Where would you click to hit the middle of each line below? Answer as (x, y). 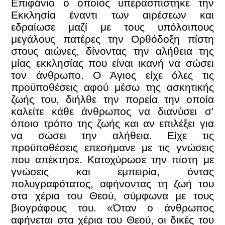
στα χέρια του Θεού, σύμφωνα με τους (113, 195)
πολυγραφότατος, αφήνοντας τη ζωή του (113, 183)
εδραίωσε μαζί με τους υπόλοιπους (113, 27)
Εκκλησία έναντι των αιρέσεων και (113, 15)
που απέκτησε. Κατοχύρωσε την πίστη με (113, 159)
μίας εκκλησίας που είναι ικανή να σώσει (113, 63)
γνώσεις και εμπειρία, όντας (113, 171)
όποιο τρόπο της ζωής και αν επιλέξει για (113, 123)
